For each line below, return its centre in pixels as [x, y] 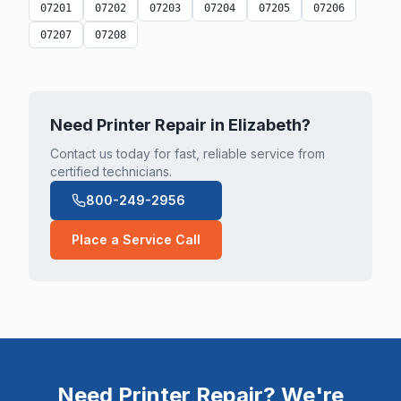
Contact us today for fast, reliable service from [188, 154]
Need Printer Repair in [139, 125]
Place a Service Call [136, 239]
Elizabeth [265, 125]
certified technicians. [111, 171]
